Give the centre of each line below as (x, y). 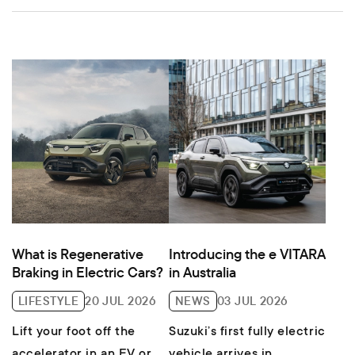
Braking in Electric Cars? (88, 273)
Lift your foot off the (74, 332)
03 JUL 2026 (252, 301)
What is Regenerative (78, 254)
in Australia (202, 273)
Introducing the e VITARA (247, 254)
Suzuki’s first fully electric (247, 332)
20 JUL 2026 (121, 301)
